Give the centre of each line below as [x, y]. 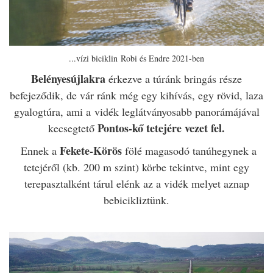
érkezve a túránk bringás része [174, 79]
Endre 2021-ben [176, 58]
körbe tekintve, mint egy [196, 167]
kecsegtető [73, 128]
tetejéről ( [45, 167]
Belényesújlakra [68, 79]
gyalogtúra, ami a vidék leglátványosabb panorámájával [136, 112]
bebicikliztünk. [136, 200]
